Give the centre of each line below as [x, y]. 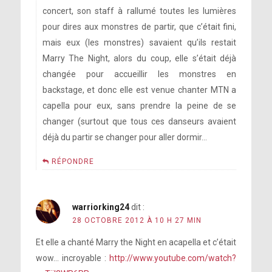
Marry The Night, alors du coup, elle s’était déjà [139, 59]
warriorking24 [100, 207]
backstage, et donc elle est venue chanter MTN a [139, 90]
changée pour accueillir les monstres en [139, 74]
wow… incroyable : [73, 258]
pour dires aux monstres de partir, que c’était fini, [139, 27]
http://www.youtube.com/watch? [173, 258]
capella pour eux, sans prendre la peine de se [139, 106]
